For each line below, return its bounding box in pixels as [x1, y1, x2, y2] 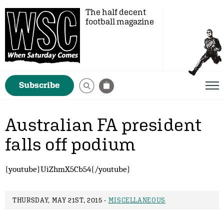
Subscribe [19, 80, 60, 90]
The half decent [85, 7, 146, 17]
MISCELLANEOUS [108, 196, 166, 204]
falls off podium [5, 133, 136, 154]
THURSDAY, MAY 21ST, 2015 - [12, 196, 108, 204]
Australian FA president [5, 114, 202, 135]
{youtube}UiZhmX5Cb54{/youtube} [5, 164, 130, 174]
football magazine [85, 16, 154, 26]
